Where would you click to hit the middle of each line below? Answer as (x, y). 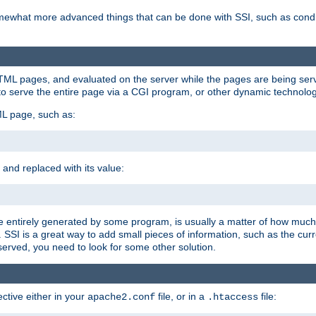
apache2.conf (121, 297)
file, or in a (181, 297)
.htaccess (233, 297)
